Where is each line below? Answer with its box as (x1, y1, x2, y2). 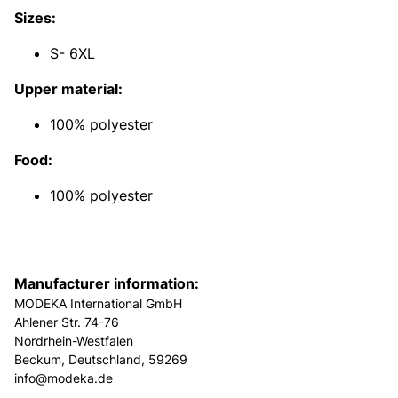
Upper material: (14, 79, 123, 98)
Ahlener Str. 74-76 (14, 314, 119, 330)
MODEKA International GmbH (14, 295, 182, 311)
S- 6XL (50, 44, 95, 62)
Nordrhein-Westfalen (14, 332, 133, 348)
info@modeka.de (14, 370, 113, 386)
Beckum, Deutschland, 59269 (14, 351, 187, 367)
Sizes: (14, 8, 56, 27)
